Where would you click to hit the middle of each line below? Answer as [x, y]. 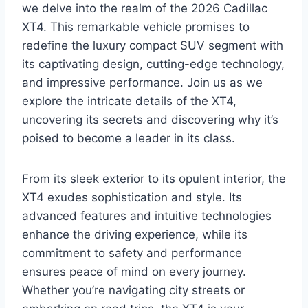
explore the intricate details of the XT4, [129, 101]
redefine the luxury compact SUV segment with [153, 45]
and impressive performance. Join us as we [142, 82]
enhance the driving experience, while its [135, 234]
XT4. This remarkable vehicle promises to [136, 26]
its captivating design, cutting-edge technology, [153, 64]
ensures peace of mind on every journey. [134, 271]
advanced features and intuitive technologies [147, 216]
